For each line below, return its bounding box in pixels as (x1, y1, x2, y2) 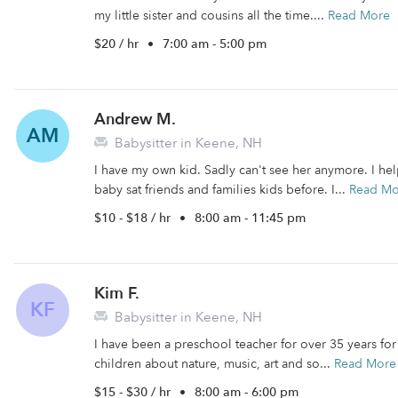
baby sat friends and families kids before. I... (94, 181, 349, 198)
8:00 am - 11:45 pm (195, 210, 306, 227)
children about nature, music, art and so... (94, 355, 334, 372)
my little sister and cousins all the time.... (94, 7, 328, 24)
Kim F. (94, 283, 139, 305)
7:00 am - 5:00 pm (163, 36, 267, 52)
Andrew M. (94, 108, 176, 131)
